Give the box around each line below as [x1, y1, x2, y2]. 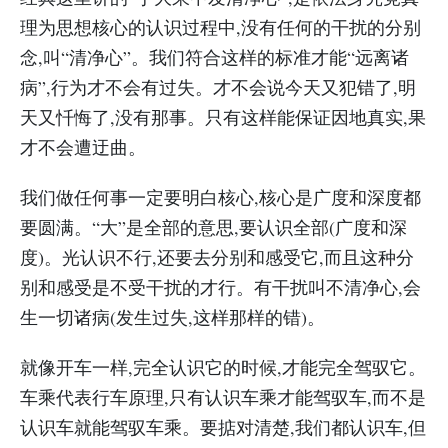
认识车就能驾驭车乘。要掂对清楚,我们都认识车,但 [20, 415, 426, 439]
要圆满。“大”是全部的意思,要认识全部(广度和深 [20, 215, 407, 239]
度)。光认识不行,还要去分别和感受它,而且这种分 [20, 245, 414, 269]
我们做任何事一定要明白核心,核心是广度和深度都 [20, 185, 421, 209]
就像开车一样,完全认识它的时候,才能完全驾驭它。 [20, 355, 426, 379]
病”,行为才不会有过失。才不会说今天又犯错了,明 [20, 75, 416, 99]
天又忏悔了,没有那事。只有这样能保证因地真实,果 [20, 105, 426, 129]
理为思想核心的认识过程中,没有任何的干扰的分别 [20, 15, 421, 39]
